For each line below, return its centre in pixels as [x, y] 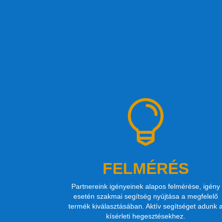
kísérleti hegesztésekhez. [145, 216]
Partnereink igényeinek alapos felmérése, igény [145, 186]
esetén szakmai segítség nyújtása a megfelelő [145, 196]
